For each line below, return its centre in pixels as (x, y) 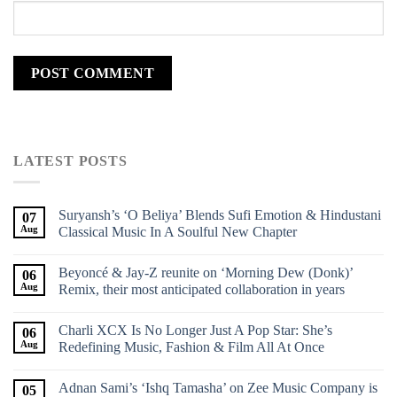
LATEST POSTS (70, 160)
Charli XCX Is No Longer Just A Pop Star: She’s (195, 331)
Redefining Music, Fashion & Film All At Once (191, 347)
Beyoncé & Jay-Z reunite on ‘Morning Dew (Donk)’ (206, 273)
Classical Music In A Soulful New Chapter (178, 232)
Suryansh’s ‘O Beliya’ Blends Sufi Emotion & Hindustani (220, 215)
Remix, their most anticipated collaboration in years (202, 290)
